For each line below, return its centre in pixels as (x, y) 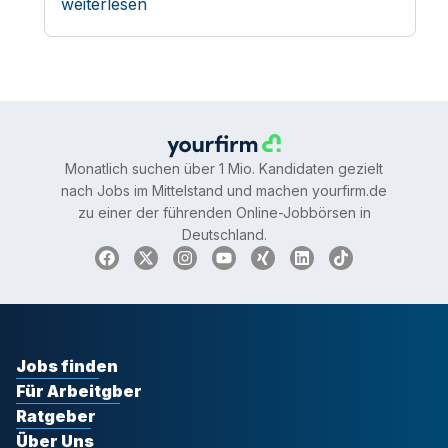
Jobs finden (67, 366)
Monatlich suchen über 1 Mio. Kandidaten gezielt (224, 169)
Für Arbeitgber (79, 391)
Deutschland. (224, 235)
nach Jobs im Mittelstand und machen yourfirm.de (224, 191)
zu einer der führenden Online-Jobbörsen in (224, 213)
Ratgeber (56, 416)
